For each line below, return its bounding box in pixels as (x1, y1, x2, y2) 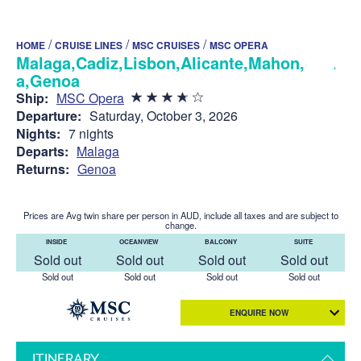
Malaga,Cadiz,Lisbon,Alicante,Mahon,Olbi (16, 50, 337, 74)
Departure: (16, 106, 81, 125)
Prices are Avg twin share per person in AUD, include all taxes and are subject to (23, 208, 338, 222)
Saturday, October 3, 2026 (89, 106, 238, 125)
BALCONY (205, 236, 239, 246)
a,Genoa (16, 68, 80, 92)
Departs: (16, 141, 68, 160)
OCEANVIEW (118, 236, 160, 246)
